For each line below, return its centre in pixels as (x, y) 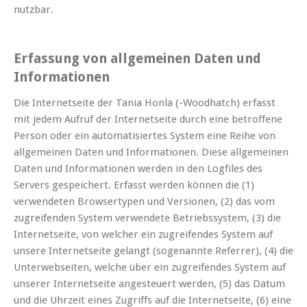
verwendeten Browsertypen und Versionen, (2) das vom (144, 202)
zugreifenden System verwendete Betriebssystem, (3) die (147, 218)
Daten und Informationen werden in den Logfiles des (138, 169)
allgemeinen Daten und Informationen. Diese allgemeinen (151, 152)
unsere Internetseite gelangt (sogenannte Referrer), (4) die (153, 251)
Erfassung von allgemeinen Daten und (137, 59)
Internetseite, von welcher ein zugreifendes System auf (143, 235)
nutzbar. (34, 10)
